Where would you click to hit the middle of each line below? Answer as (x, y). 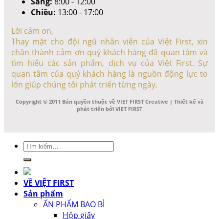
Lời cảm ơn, (32, 31)
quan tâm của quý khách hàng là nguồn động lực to (109, 74)
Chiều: (43, 12)
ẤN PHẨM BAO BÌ (74, 205)
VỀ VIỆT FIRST (49, 183)
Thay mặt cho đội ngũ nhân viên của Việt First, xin (109, 42)
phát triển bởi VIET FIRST (109, 109)
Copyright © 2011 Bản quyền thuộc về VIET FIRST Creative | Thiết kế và (109, 102)
